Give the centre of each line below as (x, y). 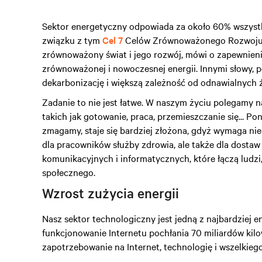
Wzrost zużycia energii (111, 193)
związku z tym (72, 40)
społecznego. (69, 172)
